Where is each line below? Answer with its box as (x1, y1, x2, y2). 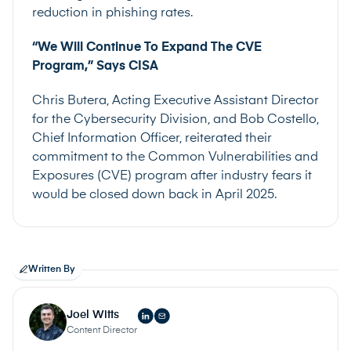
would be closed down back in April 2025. (32, 189, 277, 201)
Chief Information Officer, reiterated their (32, 132, 272, 145)
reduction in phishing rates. (32, 7, 193, 20)
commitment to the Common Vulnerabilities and (32, 151, 318, 164)
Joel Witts (67, 309, 119, 320)
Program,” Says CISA (32, 60, 158, 73)
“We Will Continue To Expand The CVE (32, 42, 262, 54)
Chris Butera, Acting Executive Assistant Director (32, 95, 319, 107)
